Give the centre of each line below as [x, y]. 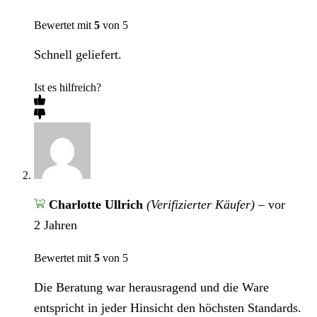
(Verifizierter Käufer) [200, 205]
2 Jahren [56, 225]
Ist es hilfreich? [68, 87]
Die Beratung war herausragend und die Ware [151, 288]
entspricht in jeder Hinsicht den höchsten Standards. [168, 308]
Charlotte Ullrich [97, 205]
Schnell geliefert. [78, 55]
